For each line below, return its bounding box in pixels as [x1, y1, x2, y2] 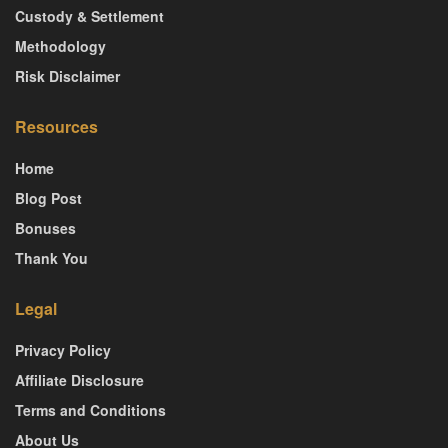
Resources [15, 114, 98, 138]
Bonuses [15, 217, 76, 238]
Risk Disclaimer [15, 65, 120, 86]
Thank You [15, 247, 88, 268]
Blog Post [15, 187, 82, 208]
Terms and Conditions [15, 399, 166, 420]
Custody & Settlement [15, 5, 164, 26]
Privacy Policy [15, 339, 111, 360]
